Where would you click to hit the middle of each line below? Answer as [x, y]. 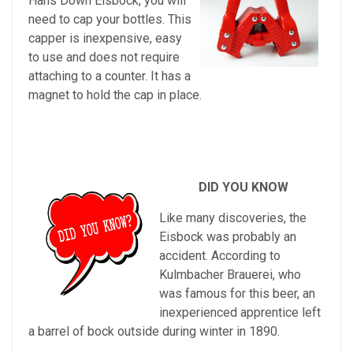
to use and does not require [104, 58]
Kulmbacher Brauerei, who [230, 275]
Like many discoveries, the [233, 218]
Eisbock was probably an [228, 237]
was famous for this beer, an [237, 294]
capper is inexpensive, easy [105, 39]
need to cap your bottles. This [110, 20]
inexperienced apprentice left [240, 313]
